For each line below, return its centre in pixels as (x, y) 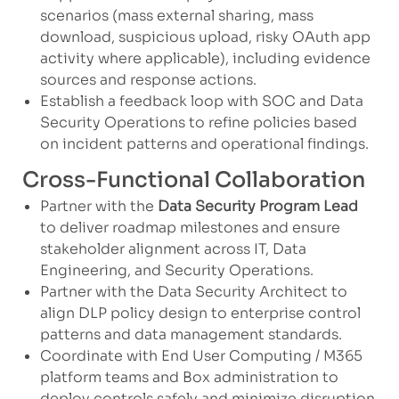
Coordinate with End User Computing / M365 (201, 355)
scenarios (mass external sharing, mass (176, 15)
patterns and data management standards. (191, 334)
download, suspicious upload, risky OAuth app (205, 37)
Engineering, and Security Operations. (176, 270)
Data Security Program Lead (257, 206)
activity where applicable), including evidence (205, 58)
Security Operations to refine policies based (198, 122)
